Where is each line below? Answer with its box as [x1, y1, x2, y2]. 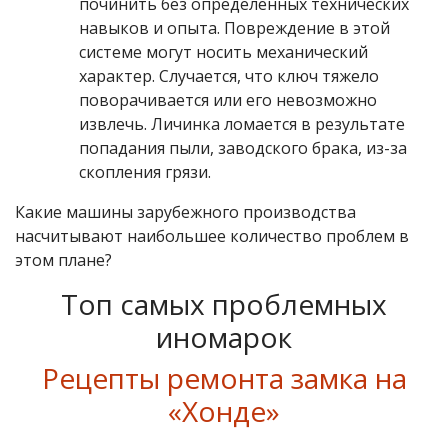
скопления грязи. [79, 161, 211, 184]
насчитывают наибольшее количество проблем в [15, 225, 409, 248]
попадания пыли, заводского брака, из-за [79, 137, 407, 160]
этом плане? [15, 249, 112, 272]
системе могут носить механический [79, 41, 368, 64]
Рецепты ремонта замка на [41, 359, 407, 398]
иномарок [156, 318, 292, 357]
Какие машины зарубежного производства [15, 201, 356, 224]
